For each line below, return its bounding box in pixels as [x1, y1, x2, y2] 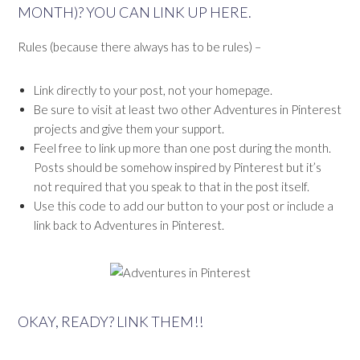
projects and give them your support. [34, 121, 225, 137]
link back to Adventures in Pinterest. [34, 218, 225, 233]
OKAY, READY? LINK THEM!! [18, 313, 204, 331]
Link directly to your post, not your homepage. [34, 83, 273, 98]
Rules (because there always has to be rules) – [18, 39, 262, 55]
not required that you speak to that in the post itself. [34, 179, 310, 194]
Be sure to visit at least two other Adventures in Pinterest [34, 102, 342, 117]
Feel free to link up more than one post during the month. [34, 141, 332, 156]
